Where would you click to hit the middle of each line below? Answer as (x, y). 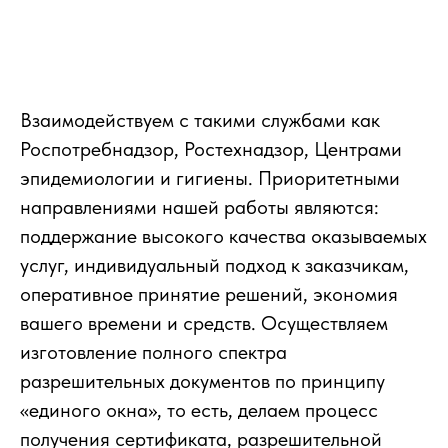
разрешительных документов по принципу (202, 381)
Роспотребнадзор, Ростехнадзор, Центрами (211, 149)
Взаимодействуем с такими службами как (200, 120)
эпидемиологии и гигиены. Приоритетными (210, 178)
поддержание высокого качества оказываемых (223, 236)
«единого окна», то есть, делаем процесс (199, 410)
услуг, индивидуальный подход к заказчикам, (214, 265)
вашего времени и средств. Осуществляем (204, 323)
